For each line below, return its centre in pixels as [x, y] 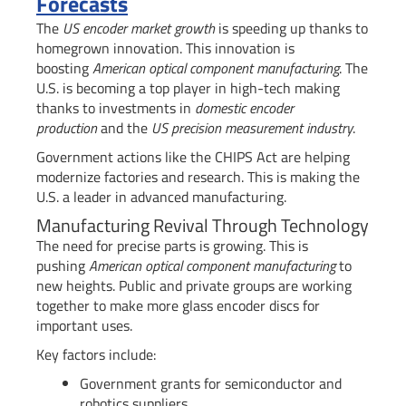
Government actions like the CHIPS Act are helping [193, 157]
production [67, 128]
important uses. [84, 326]
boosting [64, 68]
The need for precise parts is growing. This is [172, 246]
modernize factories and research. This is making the [198, 177]
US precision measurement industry [252, 128]
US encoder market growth [139, 29]
